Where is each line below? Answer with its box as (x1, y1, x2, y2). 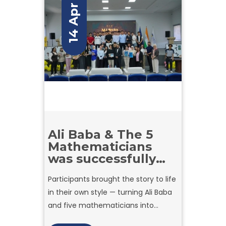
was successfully (48, 151, 156, 166)
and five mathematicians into (48, 200, 154, 210)
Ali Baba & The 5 (48, 127, 153, 142)
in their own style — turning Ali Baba (48, 187, 172, 197)
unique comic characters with (48, 213, 154, 223)
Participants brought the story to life (48, 174, 176, 184)
